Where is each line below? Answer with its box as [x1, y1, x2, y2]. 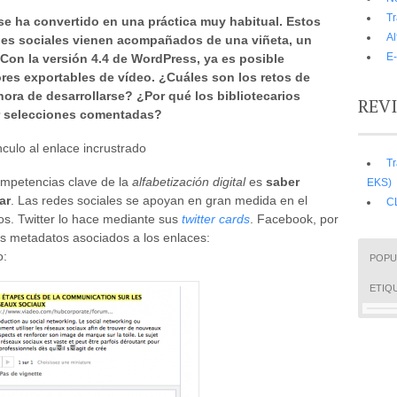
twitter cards [182, 211, 250, 226]
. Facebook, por [250, 211, 339, 226]
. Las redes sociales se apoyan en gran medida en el [11, 192, 307, 207]
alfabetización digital [132, 174, 245, 189]
